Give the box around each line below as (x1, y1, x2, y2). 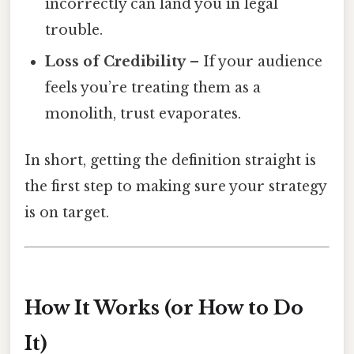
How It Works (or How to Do (24, 296, 303, 319)
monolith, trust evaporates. (45, 104, 242, 122)
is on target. (24, 203, 109, 221)
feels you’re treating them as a (45, 78, 262, 96)
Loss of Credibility (45, 52, 186, 70)
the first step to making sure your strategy (24, 177, 326, 195)
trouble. (45, 21, 104, 39)
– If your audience (186, 52, 323, 70)
